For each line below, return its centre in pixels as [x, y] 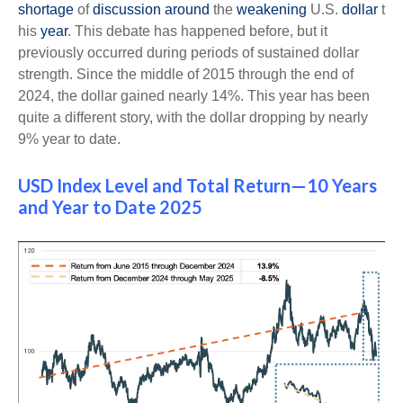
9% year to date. [69, 139]
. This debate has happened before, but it [197, 31]
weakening [272, 9]
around [187, 9]
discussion [127, 9]
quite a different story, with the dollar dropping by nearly [193, 117]
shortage [46, 9]
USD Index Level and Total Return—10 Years [197, 185]
